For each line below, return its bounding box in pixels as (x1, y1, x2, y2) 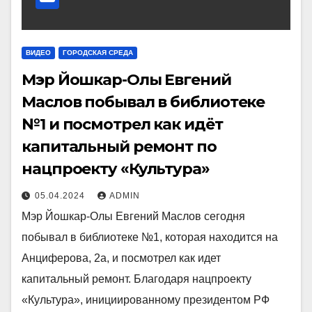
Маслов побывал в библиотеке (22, 92, 265, 111)
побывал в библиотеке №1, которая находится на (22, 231, 278, 243)
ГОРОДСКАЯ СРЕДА (63, 48, 133, 56)
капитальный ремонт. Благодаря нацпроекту (22, 272, 251, 285)
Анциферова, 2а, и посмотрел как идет (22, 251, 221, 264)
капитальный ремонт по (22, 136, 217, 156)
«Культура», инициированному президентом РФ (22, 293, 270, 306)
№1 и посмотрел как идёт (22, 114, 223, 134)
